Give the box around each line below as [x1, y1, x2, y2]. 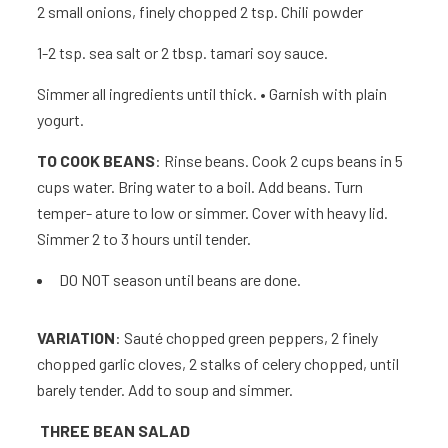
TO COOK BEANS [37, 151, 156, 171]
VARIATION [37, 328, 116, 348]
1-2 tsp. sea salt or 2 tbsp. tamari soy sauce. [37, 43, 329, 63]
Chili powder [281, 2, 364, 22]
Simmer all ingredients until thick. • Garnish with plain [37, 84, 388, 104]
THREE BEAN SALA [40, 421, 181, 441]
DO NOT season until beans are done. [59, 270, 302, 290]
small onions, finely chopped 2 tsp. [48, 2, 279, 22]
